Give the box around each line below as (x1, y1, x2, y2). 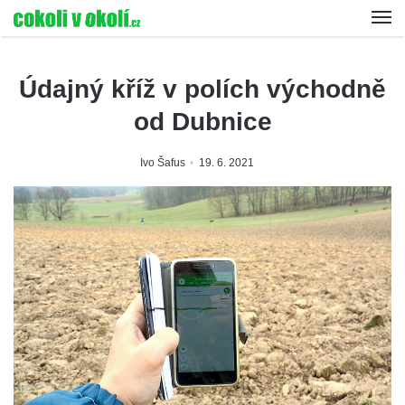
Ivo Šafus (140, 156, 185, 169)
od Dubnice (133, 108, 272, 136)
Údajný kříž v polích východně (19, 75, 386, 103)
